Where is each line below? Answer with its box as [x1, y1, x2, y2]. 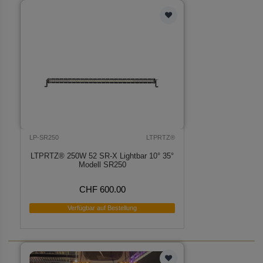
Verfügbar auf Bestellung [68, 204, 137, 211]
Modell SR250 [78, 160, 126, 170]
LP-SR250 [29, 134, 59, 141]
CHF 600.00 [79, 184, 126, 195]
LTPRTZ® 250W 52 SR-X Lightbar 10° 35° [31, 151, 174, 161]
